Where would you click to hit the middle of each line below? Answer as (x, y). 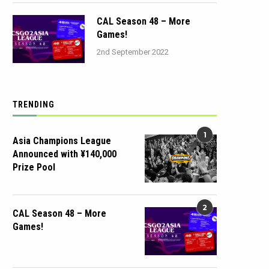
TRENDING (34, 104)
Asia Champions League (62, 141)
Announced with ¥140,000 (65, 154)
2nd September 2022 (133, 52)
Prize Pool (34, 167)
